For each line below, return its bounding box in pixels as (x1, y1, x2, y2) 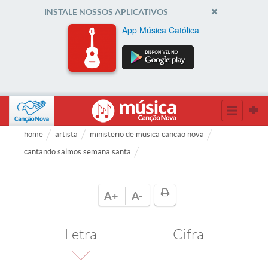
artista (55, 130, 78, 139)
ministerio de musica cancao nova (90, 130, 204, 139)
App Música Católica (122, 24, 199, 36)
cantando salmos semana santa (24, 147, 131, 156)
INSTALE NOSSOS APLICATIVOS (44, 7, 168, 17)
